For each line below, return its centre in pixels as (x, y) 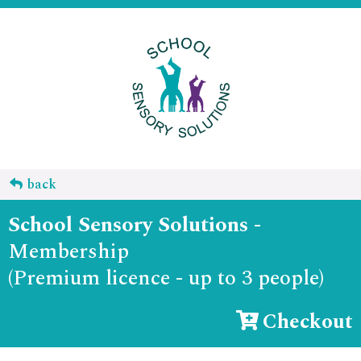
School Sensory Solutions (131, 225)
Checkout (308, 322)
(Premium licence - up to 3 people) (166, 278)
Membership (68, 251)
